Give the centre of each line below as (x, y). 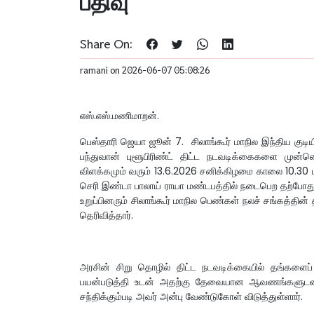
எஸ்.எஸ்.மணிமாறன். (120, 116)
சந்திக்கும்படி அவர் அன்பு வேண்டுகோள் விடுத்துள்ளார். (191, 297)
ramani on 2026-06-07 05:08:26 (145, 71)
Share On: (106, 44)
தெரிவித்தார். (107, 216)
